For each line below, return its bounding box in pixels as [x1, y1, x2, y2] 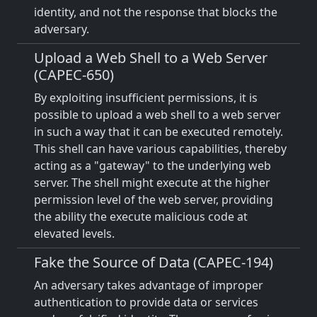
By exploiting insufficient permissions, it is [34, 90, 258, 105]
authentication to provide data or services [34, 294, 258, 310]
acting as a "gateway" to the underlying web [34, 158, 271, 173]
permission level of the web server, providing [34, 192, 273, 207]
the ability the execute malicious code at [34, 209, 248, 224]
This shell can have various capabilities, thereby [34, 141, 287, 156]
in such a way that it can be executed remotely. [34, 124, 283, 139]
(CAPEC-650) [34, 65, 114, 84]
